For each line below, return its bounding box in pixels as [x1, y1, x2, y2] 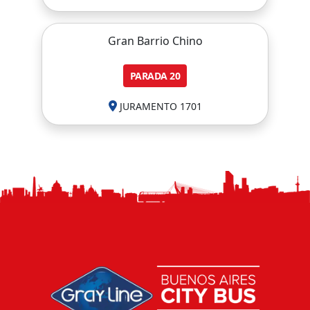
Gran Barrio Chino [107, 33, 203, 48]
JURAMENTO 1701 [119, 100, 202, 113]
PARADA [129, 69, 167, 82]
